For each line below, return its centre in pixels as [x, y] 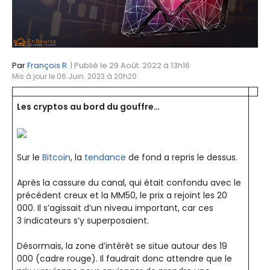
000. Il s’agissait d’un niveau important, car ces [115, 208]
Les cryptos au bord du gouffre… [88, 107]
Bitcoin [56, 158]
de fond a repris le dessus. [182, 158]
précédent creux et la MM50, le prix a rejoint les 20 [122, 196]
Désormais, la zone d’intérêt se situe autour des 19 [122, 246]
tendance [105, 158]
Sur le [30, 158]
